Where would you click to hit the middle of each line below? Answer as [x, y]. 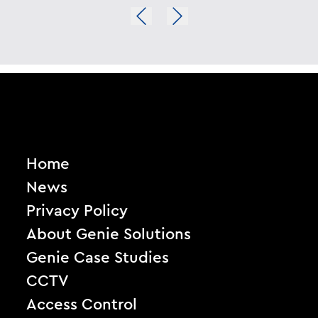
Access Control [82, 305]
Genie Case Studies [98, 258]
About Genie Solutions [109, 235]
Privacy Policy [77, 211]
